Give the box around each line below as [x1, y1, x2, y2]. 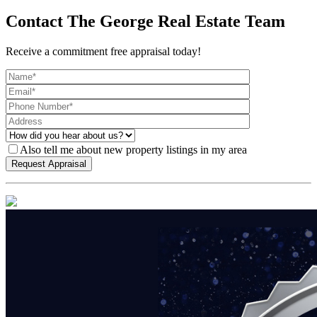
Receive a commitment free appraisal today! [6, 45, 201, 57]
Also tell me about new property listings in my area [20, 143, 247, 156]
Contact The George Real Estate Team [6, 11, 285, 30]
